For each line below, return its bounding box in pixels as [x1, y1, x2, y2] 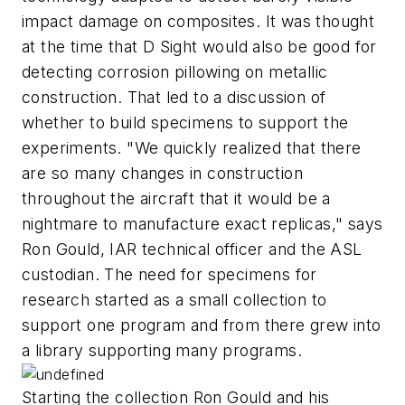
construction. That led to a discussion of [22, 88, 326, 108]
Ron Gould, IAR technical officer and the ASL [22, 240, 363, 259]
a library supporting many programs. [22, 341, 302, 361]
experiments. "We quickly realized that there [22, 138, 362, 158]
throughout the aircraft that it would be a [22, 189, 331, 209]
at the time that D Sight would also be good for [22, 37, 377, 57]
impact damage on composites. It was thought [22, 12, 375, 32]
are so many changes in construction [22, 164, 303, 184]
